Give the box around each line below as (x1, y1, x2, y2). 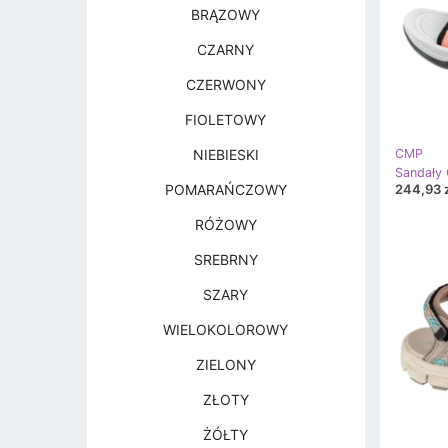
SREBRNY (193, 251, 258, 268)
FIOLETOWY (185, 111, 267, 128)
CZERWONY (185, 76, 266, 93)
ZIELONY (195, 356, 256, 373)
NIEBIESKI (192, 146, 259, 163)
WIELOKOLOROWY (163, 321, 289, 338)
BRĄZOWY (191, 6, 261, 23)
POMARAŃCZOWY (164, 181, 287, 198)
